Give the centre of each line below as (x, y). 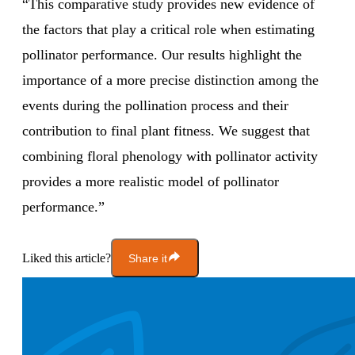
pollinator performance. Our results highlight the (162, 55)
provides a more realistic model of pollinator (151, 182)
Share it (148, 258)
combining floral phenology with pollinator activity (170, 157)
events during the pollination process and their (155, 106)
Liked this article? (67, 258)
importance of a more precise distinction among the (170, 80)
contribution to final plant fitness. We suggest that (166, 131)
